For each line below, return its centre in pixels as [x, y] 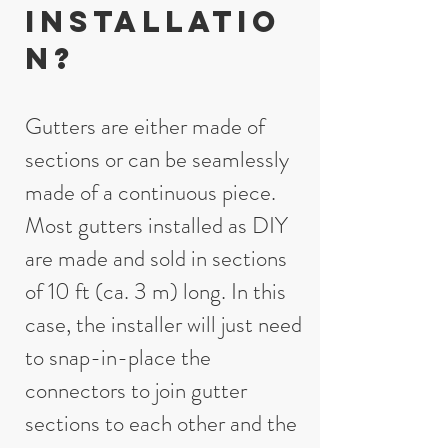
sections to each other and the [161, 423]
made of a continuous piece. [150, 192]
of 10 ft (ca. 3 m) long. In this [155, 291]
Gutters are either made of [145, 126]
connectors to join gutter [136, 390]
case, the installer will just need [163, 324]
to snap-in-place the [118, 357]
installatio [153, 21]
